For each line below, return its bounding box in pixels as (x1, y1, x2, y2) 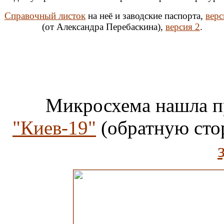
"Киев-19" (12, 117, 96, 139)
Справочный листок (4, 10, 85, 21)
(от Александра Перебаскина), (42, 21, 165, 32)
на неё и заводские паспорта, (85, 10, 205, 21)
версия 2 (165, 21, 200, 32)
